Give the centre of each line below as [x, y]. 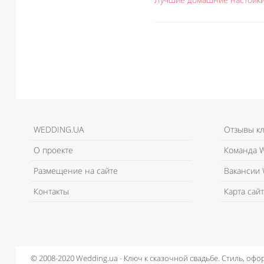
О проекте [53, 150]
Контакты [51, 191]
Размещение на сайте [76, 171]
